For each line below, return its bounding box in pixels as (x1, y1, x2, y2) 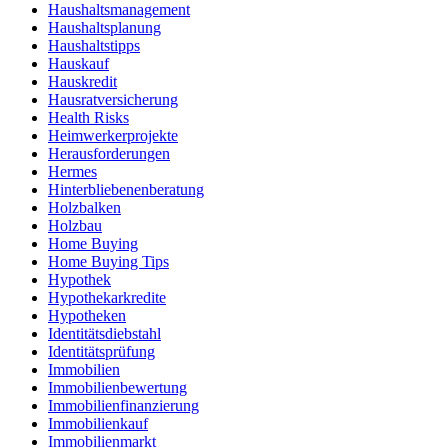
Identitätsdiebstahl (48, 325, 161, 343)
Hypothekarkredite (48, 289, 166, 307)
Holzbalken (48, 199, 121, 217)
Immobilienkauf (48, 415, 148, 433)
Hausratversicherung (48, 91, 178, 109)
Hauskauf (48, 55, 109, 73)
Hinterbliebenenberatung (48, 181, 204, 199)
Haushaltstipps (48, 37, 140, 55)
